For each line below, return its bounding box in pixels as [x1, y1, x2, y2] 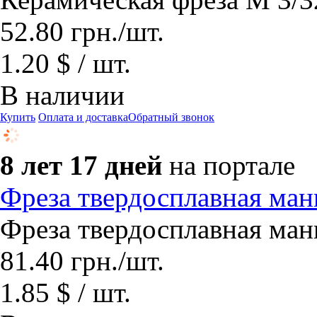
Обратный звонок [128, 111, 214, 123]
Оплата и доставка [38, 111, 128, 123]
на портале [169, 150, 295, 180]
